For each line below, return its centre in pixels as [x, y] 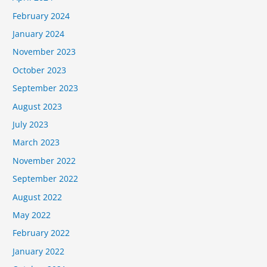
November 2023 [44, 52]
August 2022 [38, 197]
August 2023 [38, 106]
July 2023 [31, 124]
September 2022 [46, 179]
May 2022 [32, 215]
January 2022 [39, 251]
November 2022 [44, 160]
